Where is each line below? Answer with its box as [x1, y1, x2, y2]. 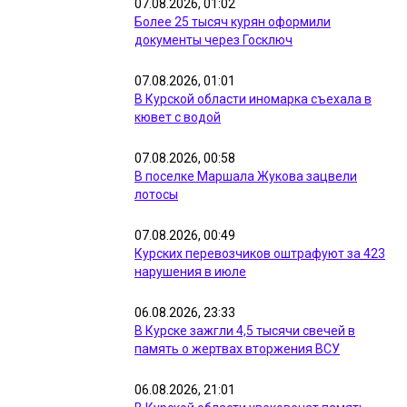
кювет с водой [134, 110, 221, 124]
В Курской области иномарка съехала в [134, 92, 372, 106]
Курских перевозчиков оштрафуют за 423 [134, 246, 385, 261]
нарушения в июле [134, 264, 246, 279]
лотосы [134, 187, 178, 202]
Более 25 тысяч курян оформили [134, 15, 331, 29]
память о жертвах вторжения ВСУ [134, 342, 340, 356]
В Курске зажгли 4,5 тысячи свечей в [134, 323, 355, 338]
